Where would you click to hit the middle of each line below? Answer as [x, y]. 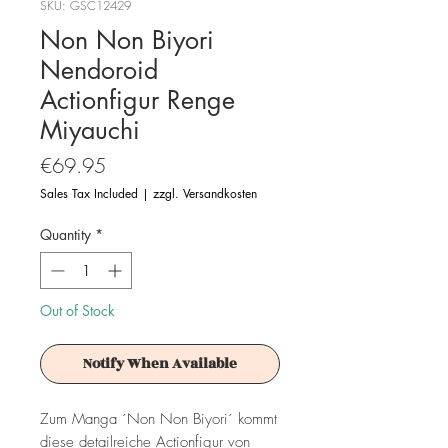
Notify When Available [160, 363]
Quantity [65, 234]
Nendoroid [99, 69]
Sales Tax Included [89, 193]
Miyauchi [90, 129]
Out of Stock [77, 310]
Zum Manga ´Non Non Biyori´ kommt [158, 418]
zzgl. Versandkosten [205, 193]
